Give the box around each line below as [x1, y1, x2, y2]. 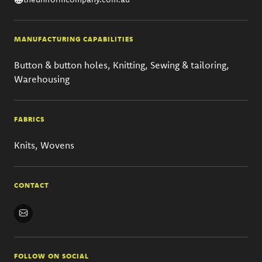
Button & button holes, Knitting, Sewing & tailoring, [14, 58, 229, 71]
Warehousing [14, 73, 70, 85]
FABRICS [14, 114, 44, 123]
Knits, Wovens [14, 139, 74, 151]
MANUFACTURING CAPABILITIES [14, 34, 133, 43]
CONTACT [14, 180, 49, 189]
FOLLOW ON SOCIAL [14, 251, 89, 260]
